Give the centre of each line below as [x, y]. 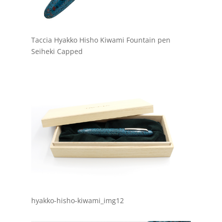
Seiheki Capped [57, 51]
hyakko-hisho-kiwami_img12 [77, 200]
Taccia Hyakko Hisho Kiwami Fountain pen [101, 40]
